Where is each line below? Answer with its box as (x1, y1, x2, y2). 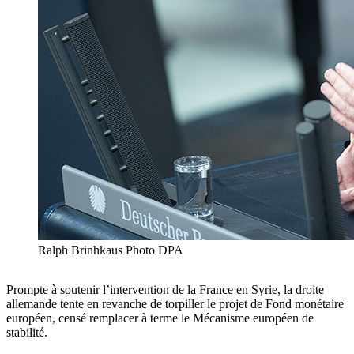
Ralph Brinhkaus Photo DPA (38, 243, 183, 258)
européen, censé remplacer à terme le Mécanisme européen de (6, 311, 314, 326)
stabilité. (6, 326, 47, 340)
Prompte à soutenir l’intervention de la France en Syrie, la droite (6, 283, 324, 297)
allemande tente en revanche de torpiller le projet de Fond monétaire (6, 297, 344, 311)
